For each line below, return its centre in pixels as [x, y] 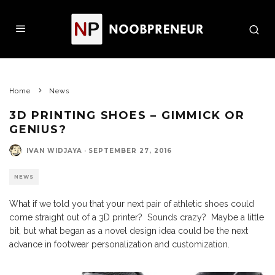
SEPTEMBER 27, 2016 [130, 150]
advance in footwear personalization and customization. [119, 244]
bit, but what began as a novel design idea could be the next [129, 231]
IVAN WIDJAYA [54, 150]
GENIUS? [38, 130]
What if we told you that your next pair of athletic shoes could [132, 204]
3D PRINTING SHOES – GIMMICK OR [127, 115]
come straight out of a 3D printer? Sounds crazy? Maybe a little [137, 217]
